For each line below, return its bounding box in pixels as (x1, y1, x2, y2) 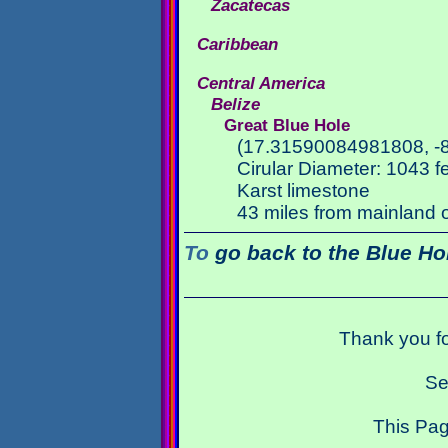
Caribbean (197, 34, 279, 54)
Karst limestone (237, 180, 371, 201)
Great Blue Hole (224, 115, 350, 135)
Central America (197, 73, 326, 93)
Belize (210, 94, 260, 114)
